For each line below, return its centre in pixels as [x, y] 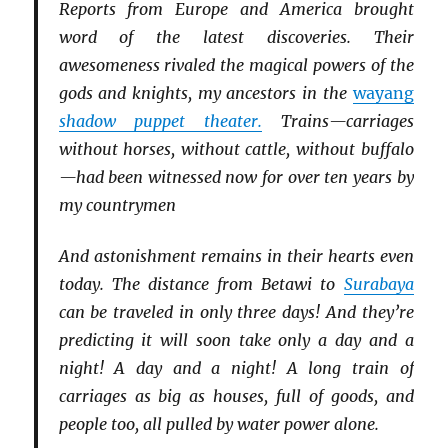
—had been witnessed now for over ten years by [236, 176]
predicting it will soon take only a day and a [236, 340]
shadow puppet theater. [160, 120]
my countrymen [117, 204]
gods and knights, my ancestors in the [205, 92]
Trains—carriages [337, 120]
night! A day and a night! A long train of [236, 368]
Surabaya [378, 284]
